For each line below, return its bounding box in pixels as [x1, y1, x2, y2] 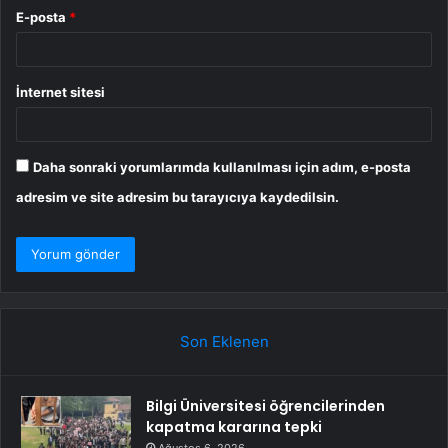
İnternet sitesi [16, 83, 105, 100]
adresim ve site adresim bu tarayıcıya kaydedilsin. [16, 188, 339, 205]
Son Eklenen [179, 331, 269, 351]
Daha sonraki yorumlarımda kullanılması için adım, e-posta [33, 158, 411, 175]
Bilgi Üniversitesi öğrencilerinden [146, 395, 385, 416]
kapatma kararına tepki [146, 416, 322, 437]
